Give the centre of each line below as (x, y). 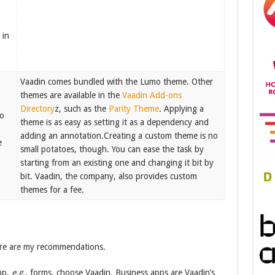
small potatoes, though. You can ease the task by (112, 149)
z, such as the (82, 109)
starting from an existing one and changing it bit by (117, 163)
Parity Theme (134, 109)
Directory (38, 109)
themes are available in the (72, 95)
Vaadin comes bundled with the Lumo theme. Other (117, 82)
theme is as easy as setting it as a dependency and (115, 122)
